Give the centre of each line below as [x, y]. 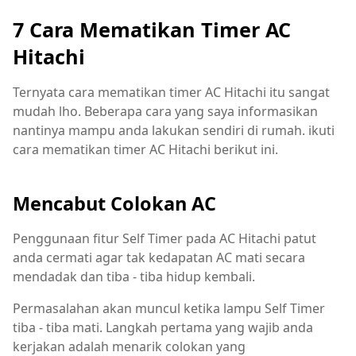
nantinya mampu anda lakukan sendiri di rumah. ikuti [174, 131]
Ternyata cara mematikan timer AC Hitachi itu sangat [171, 93]
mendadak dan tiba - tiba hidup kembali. [134, 276]
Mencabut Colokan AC [114, 203]
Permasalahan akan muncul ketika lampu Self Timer [169, 308]
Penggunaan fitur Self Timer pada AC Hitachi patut [164, 238]
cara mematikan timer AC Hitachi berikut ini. [145, 150]
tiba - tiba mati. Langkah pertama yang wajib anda [163, 327]
